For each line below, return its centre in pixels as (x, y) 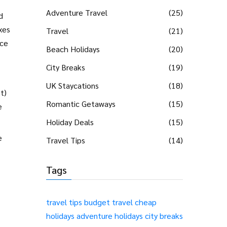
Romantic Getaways (81, 104)
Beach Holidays (73, 49)
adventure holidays (110, 216)
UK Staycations (72, 85)
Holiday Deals (70, 122)
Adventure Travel (77, 12)
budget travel (108, 202)
